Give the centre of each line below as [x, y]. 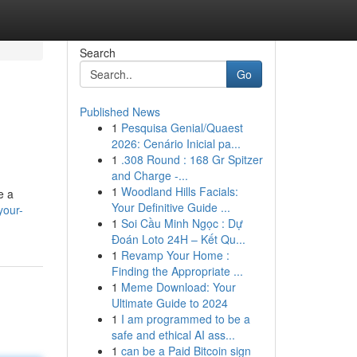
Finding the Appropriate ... [177, 271]
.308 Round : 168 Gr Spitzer [192, 159]
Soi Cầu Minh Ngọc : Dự [182, 223]
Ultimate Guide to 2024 [169, 303]
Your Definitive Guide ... [171, 207]
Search [97, 53]
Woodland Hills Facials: [179, 191]
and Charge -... [149, 175]
